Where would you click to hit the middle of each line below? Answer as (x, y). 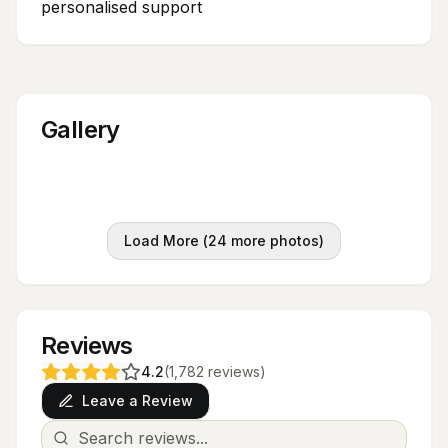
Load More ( (166, 240)
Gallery (80, 129)
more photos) (275, 240)
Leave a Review (137, 400)
